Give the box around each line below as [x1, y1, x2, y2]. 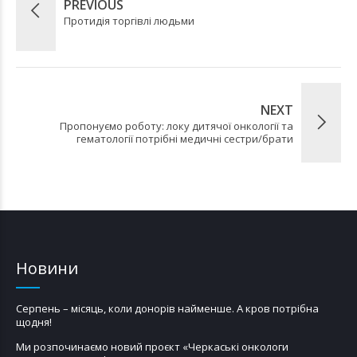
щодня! [16, 314, 52, 329]
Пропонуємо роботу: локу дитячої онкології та [60, 118, 293, 133]
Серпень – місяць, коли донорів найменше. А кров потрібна [16, 300, 319, 316]
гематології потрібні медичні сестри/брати [76, 131, 293, 146]
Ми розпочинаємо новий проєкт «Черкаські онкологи [16, 339, 288, 354]
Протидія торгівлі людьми [64, 13, 194, 28]
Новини [16, 257, 78, 279]
